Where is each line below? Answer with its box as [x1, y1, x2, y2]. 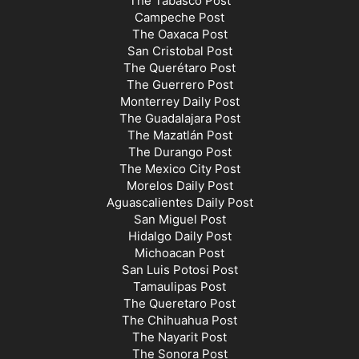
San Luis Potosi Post [121, 262, 238, 278]
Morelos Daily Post [126, 178, 233, 194]
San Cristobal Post [127, 43, 232, 59]
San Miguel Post [133, 212, 226, 228]
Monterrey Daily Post [119, 94, 240, 110]
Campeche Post [135, 10, 224, 26]
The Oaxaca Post [131, 26, 228, 42]
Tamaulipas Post [133, 279, 226, 295]
